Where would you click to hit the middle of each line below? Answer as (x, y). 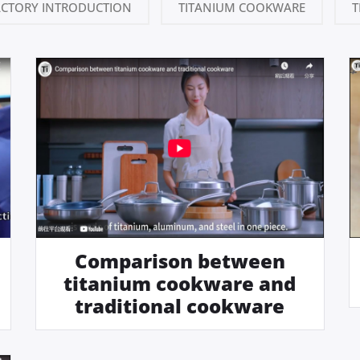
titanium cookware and (180, 283)
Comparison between (180, 260)
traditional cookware (180, 305)
